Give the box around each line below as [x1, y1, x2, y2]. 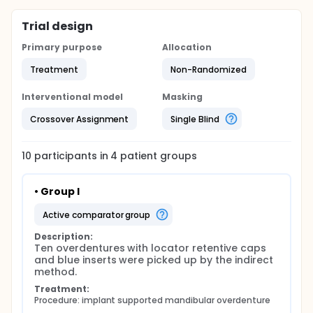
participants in [34, 149, 111, 163]
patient [117, 149, 158, 163]
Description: [34, 231, 93, 242]
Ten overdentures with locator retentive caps [34, 241, 266, 255]
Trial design [22, 18, 93, 34]
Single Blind [170, 112, 219, 125]
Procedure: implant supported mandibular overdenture [34, 294, 270, 306]
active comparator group [48, 208, 151, 221]
